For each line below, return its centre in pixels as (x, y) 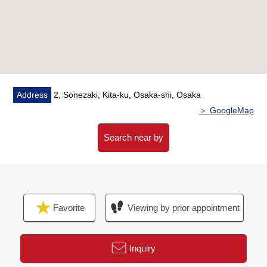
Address (32, 95)
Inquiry (142, 249)
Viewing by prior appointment (184, 208)
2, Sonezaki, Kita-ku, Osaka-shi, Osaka (126, 95)
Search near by (133, 138)
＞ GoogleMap (226, 111)
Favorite (68, 208)
